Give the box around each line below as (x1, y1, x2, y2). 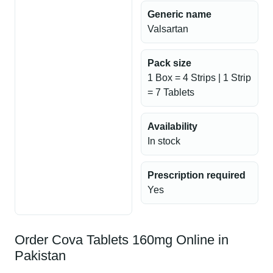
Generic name (147, 9, 211, 19)
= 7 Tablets (147, 87, 194, 97)
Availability (147, 121, 197, 132)
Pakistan (15, 248, 66, 263)
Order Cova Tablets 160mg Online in (15, 232, 229, 247)
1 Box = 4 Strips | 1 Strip (147, 73, 251, 83)
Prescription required (147, 170, 246, 180)
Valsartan (147, 24, 188, 34)
